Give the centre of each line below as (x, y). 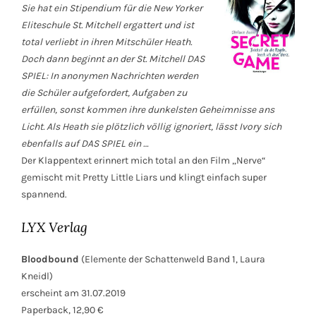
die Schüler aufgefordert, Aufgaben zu (104, 93)
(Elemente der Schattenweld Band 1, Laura (172, 260)
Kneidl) (37, 276)
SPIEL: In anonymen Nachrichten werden (110, 76)
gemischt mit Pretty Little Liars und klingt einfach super (144, 178)
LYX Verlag (54, 227)
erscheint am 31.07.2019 (73, 293)
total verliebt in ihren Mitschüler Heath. (107, 42)
